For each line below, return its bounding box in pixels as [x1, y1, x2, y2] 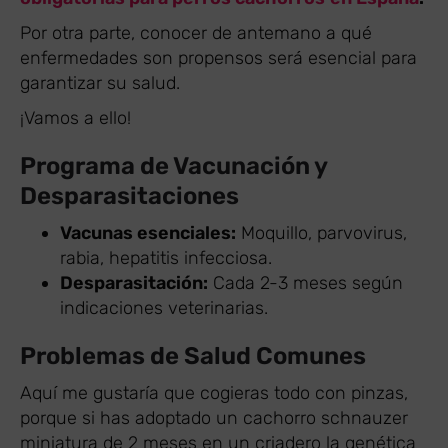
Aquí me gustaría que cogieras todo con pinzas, [20, 381, 408, 404]
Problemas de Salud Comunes [20, 341, 366, 370]
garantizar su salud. [20, 71, 180, 94]
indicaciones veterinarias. [60, 296, 268, 319]
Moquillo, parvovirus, [236, 221, 407, 244]
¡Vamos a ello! [20, 106, 131, 129]
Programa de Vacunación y [20, 151, 327, 180]
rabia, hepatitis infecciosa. [60, 246, 272, 269]
